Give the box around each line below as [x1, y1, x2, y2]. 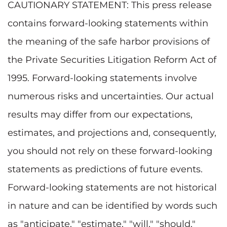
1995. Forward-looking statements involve [8, 72, 197, 84]
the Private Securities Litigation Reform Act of [8, 54, 216, 65]
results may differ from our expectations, [8, 108, 193, 120]
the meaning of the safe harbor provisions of [8, 35, 210, 47]
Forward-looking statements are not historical [8, 181, 217, 193]
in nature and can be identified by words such [8, 200, 217, 211]
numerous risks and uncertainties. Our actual [8, 90, 214, 102]
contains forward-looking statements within [8, 17, 208, 29]
